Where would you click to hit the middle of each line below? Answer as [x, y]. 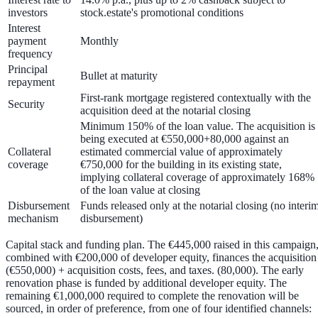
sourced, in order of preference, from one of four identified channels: [159, 309]
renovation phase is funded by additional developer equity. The [146, 283]
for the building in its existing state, [202, 165]
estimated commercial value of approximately [181, 152]
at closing [177, 190]
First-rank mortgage [124, 98]
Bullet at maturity [119, 76]
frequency [30, 54]
